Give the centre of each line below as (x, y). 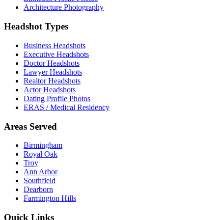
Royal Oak (41, 154)
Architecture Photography (64, 7)
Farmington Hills (50, 198)
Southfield (40, 181)
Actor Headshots (50, 89)
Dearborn (38, 190)
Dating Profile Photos (57, 98)
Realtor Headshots (52, 81)
